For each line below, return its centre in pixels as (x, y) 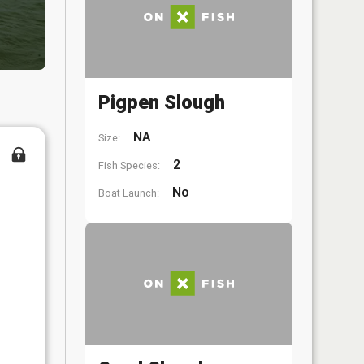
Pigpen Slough (162, 102)
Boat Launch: (129, 193)
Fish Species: (129, 165)
